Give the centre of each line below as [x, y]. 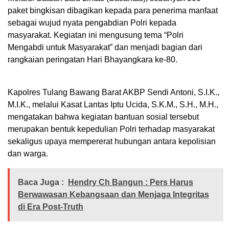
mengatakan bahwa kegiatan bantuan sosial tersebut [103, 117]
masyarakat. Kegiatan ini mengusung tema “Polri [96, 35]
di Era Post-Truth [51, 207]
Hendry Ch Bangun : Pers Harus [131, 182]
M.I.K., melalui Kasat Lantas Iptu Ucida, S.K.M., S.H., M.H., [113, 105]
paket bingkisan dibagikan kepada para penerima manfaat [113, 11]
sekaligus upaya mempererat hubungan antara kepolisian [112, 142]
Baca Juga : [41, 182]
